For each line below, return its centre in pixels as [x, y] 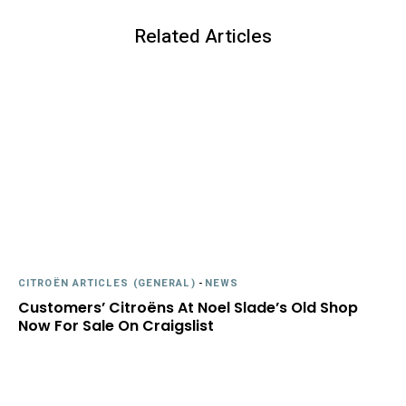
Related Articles [203, 37]
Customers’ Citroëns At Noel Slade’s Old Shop [188, 308]
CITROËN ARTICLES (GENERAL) [107, 283]
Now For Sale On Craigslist [116, 326]
